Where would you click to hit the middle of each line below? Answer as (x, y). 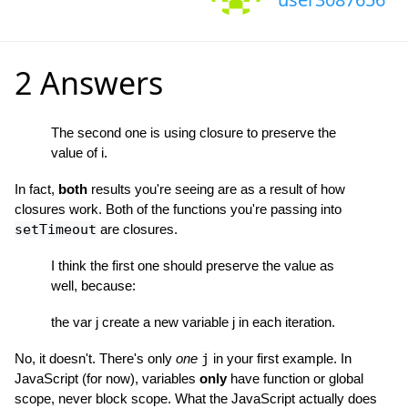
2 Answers (89, 83)
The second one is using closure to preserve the (194, 133)
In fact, (36, 189)
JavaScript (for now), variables (107, 378)
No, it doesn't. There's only (95, 358)
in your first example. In (280, 358)
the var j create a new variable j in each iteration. (193, 322)
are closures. (137, 229)
